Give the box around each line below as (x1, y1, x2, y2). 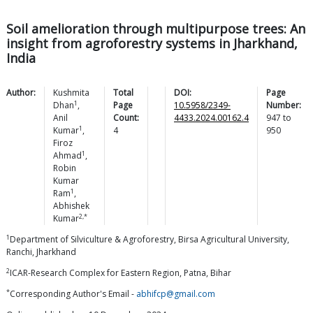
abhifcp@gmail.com (136, 288, 215, 300)
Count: (113, 112, 139, 124)
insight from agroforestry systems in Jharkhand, (6, 35, 298, 52)
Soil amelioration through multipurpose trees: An (6, 20, 305, 38)
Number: (266, 99, 301, 112)
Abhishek (53, 200, 89, 212)
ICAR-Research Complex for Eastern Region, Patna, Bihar (10, 267, 231, 279)
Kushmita (53, 87, 89, 99)
